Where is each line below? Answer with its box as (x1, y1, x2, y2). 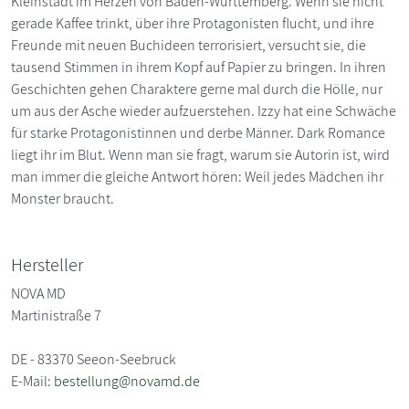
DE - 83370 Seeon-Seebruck (11, 350, 176, 370)
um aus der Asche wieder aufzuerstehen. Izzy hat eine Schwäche (11, 101, 396, 121)
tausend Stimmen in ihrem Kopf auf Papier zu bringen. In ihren (11, 58, 386, 78)
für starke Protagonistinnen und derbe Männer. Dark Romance (11, 123, 385, 143)
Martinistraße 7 (11, 306, 101, 326)
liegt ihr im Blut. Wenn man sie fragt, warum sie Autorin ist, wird (11, 145, 390, 165)
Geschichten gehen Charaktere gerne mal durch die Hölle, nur (11, 79, 383, 100)
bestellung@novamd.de (54, 372, 200, 392)
